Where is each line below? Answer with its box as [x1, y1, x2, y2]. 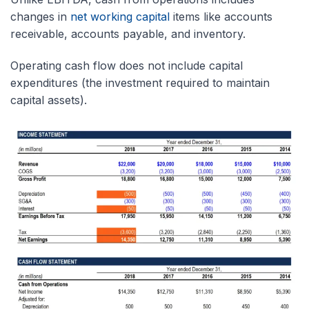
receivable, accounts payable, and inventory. [10, 27, 246, 41]
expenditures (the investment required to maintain [10, 76, 270, 90]
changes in [10, 10, 70, 24]
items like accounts [170, 10, 272, 24]
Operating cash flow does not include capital [10, 59, 243, 73]
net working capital [70, 10, 170, 24]
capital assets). [10, 93, 87, 108]
